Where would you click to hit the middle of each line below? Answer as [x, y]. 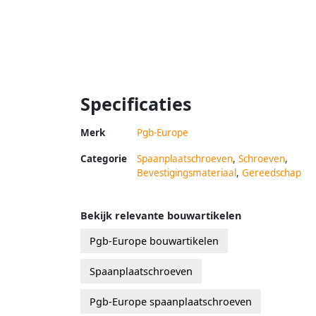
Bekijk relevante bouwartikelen [161, 215]
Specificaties [136, 103]
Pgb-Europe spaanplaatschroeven [171, 301]
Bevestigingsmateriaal [187, 172]
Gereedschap [272, 172]
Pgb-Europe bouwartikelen [154, 241]
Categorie [104, 158]
